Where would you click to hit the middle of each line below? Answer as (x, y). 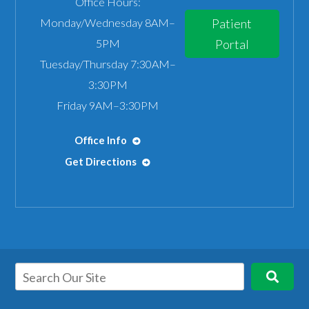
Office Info (102, 140)
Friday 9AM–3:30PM (108, 105)
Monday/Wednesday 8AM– (108, 22)
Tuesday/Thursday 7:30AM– (108, 63)
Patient (232, 23)
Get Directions (102, 161)
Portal (232, 44)
